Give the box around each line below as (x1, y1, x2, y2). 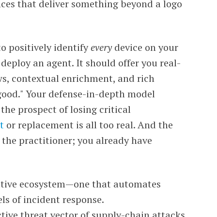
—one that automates (65, 177, 161, 190)
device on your (112, 41, 179, 54)
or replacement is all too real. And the (4, 118, 173, 131)
